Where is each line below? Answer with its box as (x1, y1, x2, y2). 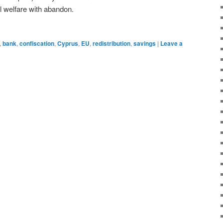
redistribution (93, 39, 130, 48)
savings (133, 39, 156, 48)
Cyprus (57, 39, 78, 48)
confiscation (19, 39, 54, 48)
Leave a (160, 39, 183, 48)
